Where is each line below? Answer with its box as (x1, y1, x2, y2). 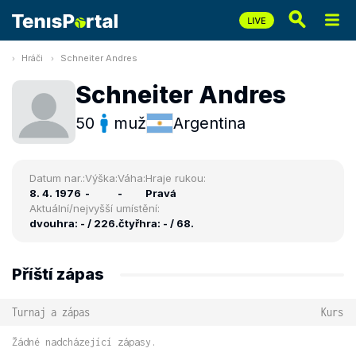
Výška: (85, 172, 118, 184)
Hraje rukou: (145, 172, 206, 184)
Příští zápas (12, 265, 104, 284)
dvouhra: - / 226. (29, 217, 118, 230)
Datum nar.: (29, 172, 85, 184)
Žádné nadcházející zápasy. (12, 336, 157, 348)
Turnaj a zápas (12, 305, 90, 319)
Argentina (173, 113, 246, 133)
